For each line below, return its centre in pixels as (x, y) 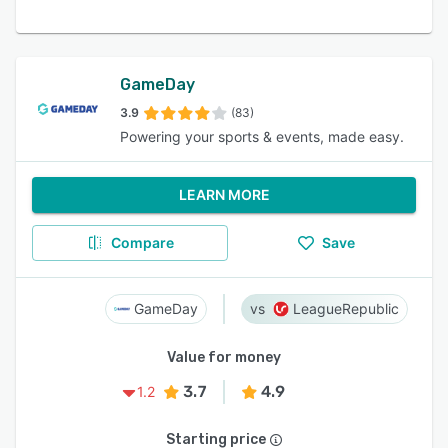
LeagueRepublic (346, 308)
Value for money (224, 357)
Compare (142, 242)
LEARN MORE (224, 194)
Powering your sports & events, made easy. (262, 136)
